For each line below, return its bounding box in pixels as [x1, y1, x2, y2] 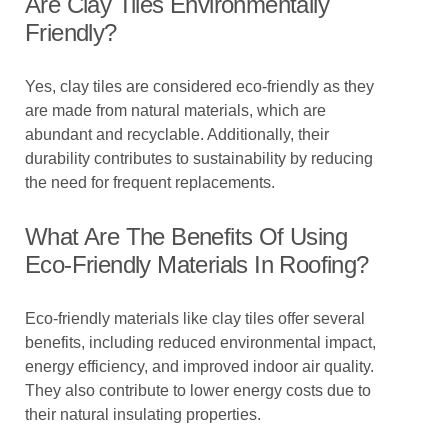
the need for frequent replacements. [25, 174, 275, 191]
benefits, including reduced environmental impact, [25, 334, 376, 351]
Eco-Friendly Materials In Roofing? [25, 251, 369, 278]
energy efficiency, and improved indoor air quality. [25, 358, 374, 375]
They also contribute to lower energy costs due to [25, 382, 371, 399]
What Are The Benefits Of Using [25, 223, 347, 250]
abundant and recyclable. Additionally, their [25, 126, 329, 143]
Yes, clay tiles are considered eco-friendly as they [25, 78, 374, 95]
